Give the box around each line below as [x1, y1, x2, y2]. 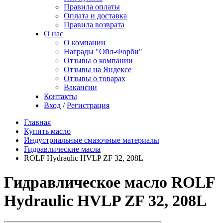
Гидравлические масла [24, 145, 101, 153]
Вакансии [64, 83, 97, 92]
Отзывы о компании [64, 56, 133, 65]
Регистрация [67, 101, 110, 110]
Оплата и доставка [64, 11, 127, 20]
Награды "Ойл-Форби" [64, 47, 142, 56]
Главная [24, 118, 51, 126]
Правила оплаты [64, 2, 120, 11]
